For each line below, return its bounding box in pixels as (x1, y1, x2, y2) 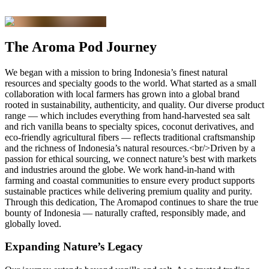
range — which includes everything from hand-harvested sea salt (5, 110, 250, 121)
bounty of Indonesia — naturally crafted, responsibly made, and (5, 207, 246, 218)
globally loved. (5, 218, 61, 229)
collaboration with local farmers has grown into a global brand (5, 88, 240, 99)
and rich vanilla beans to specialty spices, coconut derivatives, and (5, 121, 254, 131)
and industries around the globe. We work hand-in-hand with (5, 164, 235, 175)
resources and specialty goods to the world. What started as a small (5, 77, 256, 88)
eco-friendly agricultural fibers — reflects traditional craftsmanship (5, 131, 255, 142)
